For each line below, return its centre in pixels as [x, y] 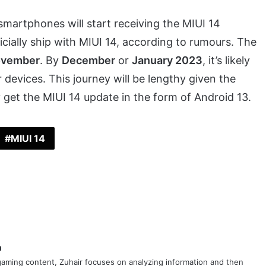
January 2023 [167, 61]
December [88, 61]
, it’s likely [226, 61]
